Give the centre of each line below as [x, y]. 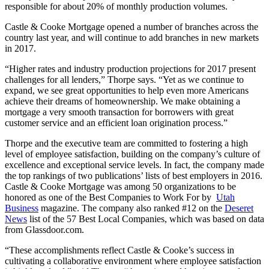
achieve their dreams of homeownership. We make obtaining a [122, 101]
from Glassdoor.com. [44, 229]
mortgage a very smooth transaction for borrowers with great [119, 112]
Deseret [239, 208]
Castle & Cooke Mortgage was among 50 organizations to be [120, 186]
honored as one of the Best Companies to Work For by [109, 197]
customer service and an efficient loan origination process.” [116, 122]
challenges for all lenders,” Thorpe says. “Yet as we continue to [124, 79]
